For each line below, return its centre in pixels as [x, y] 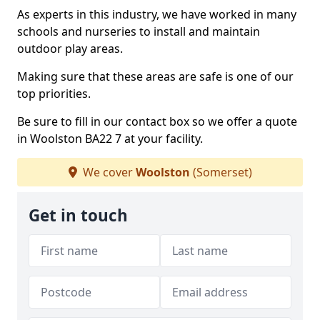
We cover [107, 172]
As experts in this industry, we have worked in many [157, 14]
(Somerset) [221, 172]
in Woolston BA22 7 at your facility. [110, 139]
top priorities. [54, 94]
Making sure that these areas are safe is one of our [155, 76]
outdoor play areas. [70, 49]
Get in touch [78, 215]
